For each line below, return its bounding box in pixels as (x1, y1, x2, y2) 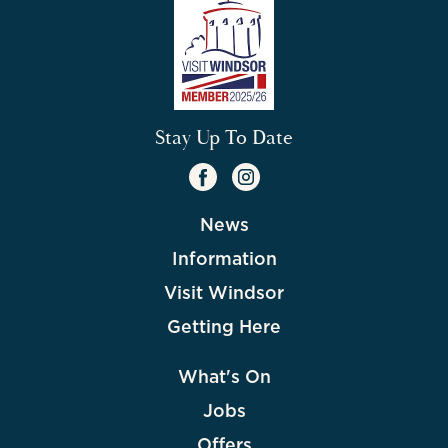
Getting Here (167, 314, 281, 340)
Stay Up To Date (155, 125, 293, 151)
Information (171, 246, 277, 272)
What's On (177, 364, 271, 390)
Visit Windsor (164, 280, 284, 306)
